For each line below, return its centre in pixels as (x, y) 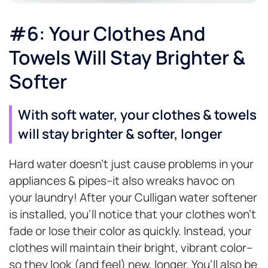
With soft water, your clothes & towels (137, 114)
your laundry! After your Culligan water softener (133, 197)
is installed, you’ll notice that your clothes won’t (133, 214)
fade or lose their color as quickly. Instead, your (130, 231)
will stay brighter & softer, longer (120, 133)
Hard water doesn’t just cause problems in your (131, 164)
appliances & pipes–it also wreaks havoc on (122, 180)
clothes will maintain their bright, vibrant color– (131, 247)
